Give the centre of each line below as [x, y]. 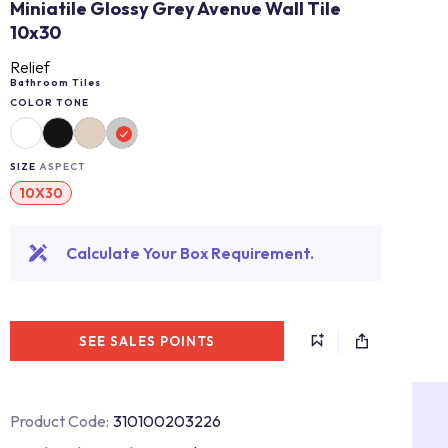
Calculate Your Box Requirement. [190, 253]
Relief [30, 67]
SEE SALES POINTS [147, 341]
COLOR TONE [49, 102]
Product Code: [59, 421]
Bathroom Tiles [55, 82]
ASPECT [62, 166]
